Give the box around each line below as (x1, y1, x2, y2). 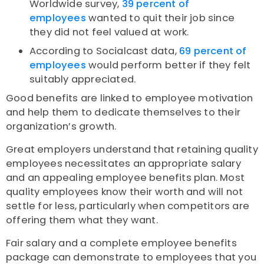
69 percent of (176, 44, 247, 58)
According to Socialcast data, (29, 44, 177, 58)
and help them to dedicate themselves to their (6, 105, 241, 120)
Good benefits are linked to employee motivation (6, 91, 253, 105)
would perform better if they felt (85, 58, 251, 72)
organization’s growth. (6, 120, 119, 134)
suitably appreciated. (29, 72, 136, 87)
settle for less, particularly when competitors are (6, 199, 250, 213)
